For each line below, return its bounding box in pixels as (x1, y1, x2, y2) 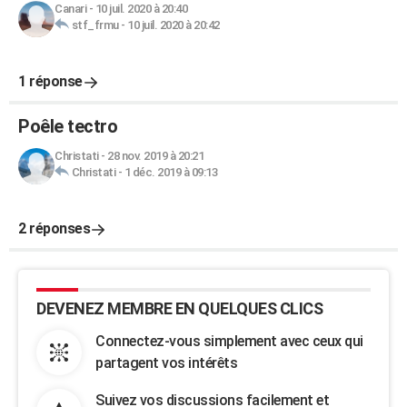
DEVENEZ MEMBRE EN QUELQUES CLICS (36, 299, 323, 318)
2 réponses (18, 220, 90, 237)
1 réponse (18, 73, 83, 90)
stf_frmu (71, 18, 119, 32)
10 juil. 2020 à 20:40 (94, 2, 187, 15)
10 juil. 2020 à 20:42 (127, 18, 220, 32)
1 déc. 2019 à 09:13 (124, 165, 217, 179)
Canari (55, 2, 86, 15)
